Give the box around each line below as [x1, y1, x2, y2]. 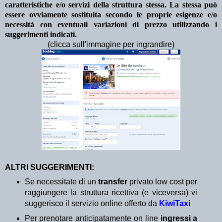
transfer [98, 177, 130, 186]
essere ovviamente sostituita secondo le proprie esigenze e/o [5, 10, 217, 19]
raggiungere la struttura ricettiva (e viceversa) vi [24, 188, 198, 197]
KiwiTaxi [159, 199, 190, 208]
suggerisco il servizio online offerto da [24, 199, 159, 208]
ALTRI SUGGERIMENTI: [5, 163, 96, 172]
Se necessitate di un [24, 177, 98, 186]
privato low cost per [129, 177, 198, 186]
